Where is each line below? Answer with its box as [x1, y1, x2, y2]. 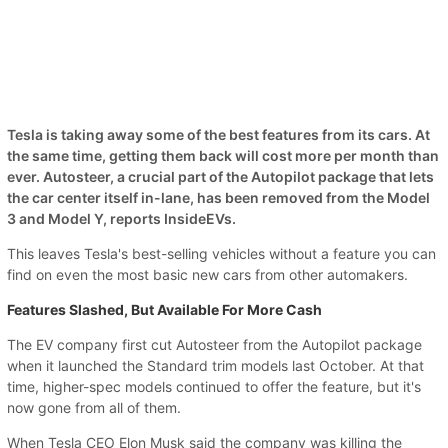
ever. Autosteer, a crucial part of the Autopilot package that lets [7, 167, 434, 185]
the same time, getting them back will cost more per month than [7, 146, 439, 164]
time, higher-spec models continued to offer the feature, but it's [7, 377, 421, 395]
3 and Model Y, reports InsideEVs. [7, 209, 236, 227]
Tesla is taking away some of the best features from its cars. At [7, 125, 430, 143]
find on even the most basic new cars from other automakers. [7, 265, 408, 283]
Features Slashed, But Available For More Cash [7, 300, 322, 318]
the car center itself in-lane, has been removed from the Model [7, 188, 430, 206]
